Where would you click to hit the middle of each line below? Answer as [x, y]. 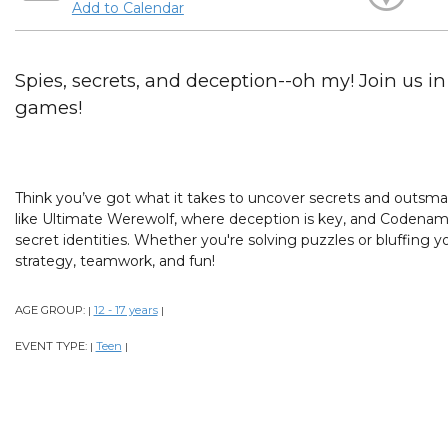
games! [48, 108]
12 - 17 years [125, 310]
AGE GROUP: [51, 310]
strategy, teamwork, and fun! [114, 261]
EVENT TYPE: [52, 346]
